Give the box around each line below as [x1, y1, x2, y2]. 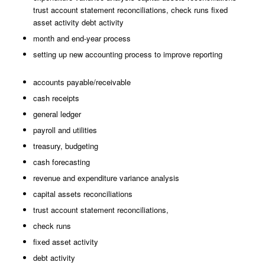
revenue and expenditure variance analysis [33, 172, 179, 183]
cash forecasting [33, 156, 90, 167]
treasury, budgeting [33, 140, 98, 151]
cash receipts [33, 92, 79, 104]
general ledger [33, 108, 81, 119]
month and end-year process [33, 33, 131, 44]
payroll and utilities [33, 124, 97, 135]
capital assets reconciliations [33, 188, 132, 199]
